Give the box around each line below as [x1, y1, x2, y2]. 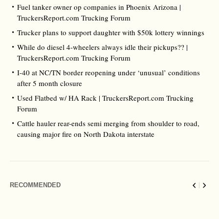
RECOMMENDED [10, 181, 61, 189]
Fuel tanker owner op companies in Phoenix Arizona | [17, 2, 181, 12]
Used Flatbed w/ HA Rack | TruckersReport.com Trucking [17, 93, 194, 103]
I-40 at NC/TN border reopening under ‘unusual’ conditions [17, 67, 200, 77]
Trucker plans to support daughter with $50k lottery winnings [17, 27, 204, 37]
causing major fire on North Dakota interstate [17, 129, 154, 139]
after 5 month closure [17, 78, 82, 88]
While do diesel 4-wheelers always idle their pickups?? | [17, 42, 188, 52]
